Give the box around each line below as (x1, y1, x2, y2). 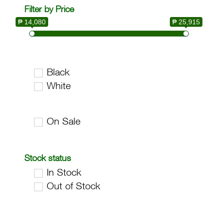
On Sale (46, 115, 80, 127)
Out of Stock (46, 180, 100, 192)
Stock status (24, 152, 71, 163)
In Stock (46, 166, 81, 179)
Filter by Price (24, 3, 74, 15)
